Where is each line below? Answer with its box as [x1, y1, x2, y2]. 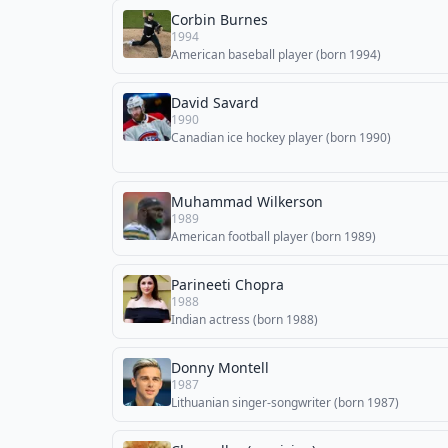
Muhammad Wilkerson [171, 192, 323, 211]
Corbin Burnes [171, 10, 268, 29]
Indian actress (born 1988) [171, 311, 318, 328]
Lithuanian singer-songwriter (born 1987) [171, 394, 399, 411]
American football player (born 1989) [171, 228, 376, 245]
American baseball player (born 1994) [171, 46, 381, 63]
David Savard [171, 93, 259, 112]
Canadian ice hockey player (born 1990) [171, 129, 391, 146]
